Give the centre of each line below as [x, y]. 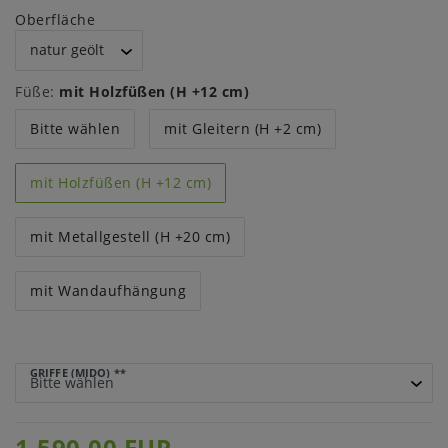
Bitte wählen [75, 128]
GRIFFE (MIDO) [70, 373]
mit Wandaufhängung [108, 290]
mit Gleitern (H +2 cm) [242, 128]
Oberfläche [55, 20]
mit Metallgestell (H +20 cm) [130, 236]
